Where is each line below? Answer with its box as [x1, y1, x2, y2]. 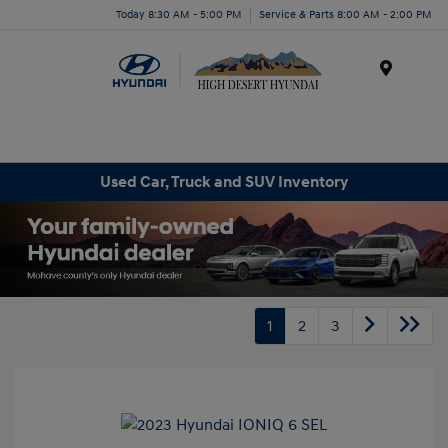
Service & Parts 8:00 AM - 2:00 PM [259, 7, 432, 21]
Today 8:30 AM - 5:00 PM [116, 7, 242, 21]
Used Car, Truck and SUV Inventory [100, 171, 348, 192]
